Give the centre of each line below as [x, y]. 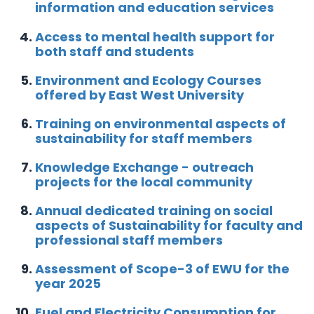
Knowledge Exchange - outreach [144, 167]
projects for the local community [144, 182]
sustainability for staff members [144, 138]
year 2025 [68, 284]
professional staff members [129, 240]
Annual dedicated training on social [154, 211]
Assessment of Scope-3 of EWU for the [162, 269]
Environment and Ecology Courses [148, 80]
